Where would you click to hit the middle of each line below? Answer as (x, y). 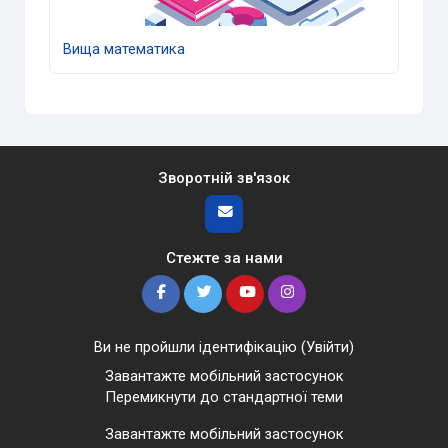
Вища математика (124, 49)
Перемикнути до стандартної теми (224, 396)
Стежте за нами (224, 257)
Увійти (327, 346)
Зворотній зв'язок (224, 177)
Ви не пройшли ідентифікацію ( (200, 346)
